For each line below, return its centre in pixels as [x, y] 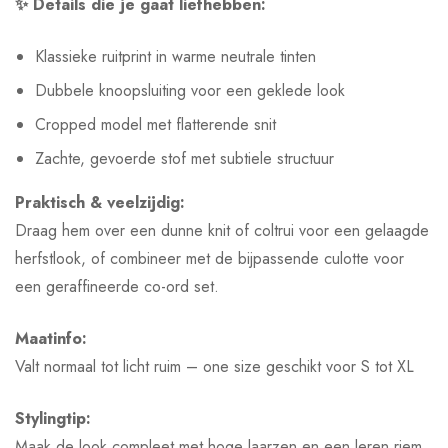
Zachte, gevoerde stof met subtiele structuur [184, 158]
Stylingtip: [53, 418]
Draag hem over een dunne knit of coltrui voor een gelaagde [222, 230]
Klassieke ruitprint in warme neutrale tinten [175, 56]
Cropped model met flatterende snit [155, 124]
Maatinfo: [51, 338]
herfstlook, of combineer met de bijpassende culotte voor [209, 258]
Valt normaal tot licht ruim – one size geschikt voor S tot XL [214, 366]
